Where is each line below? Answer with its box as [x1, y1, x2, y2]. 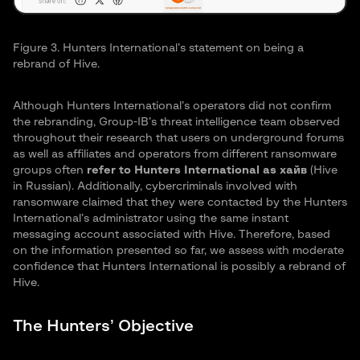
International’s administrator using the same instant [13, 213, 288, 225]
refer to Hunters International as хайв [87, 165, 310, 177]
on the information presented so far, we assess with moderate [13, 245, 344, 257]
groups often [13, 165, 87, 177]
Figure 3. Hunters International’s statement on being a [13, 43, 304, 55]
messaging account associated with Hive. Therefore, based [13, 229, 330, 241]
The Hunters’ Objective [13, 318, 194, 335]
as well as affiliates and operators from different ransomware [13, 149, 337, 161]
